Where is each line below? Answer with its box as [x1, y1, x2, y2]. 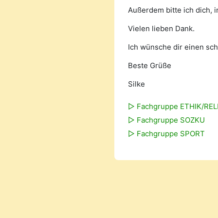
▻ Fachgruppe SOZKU [128, 115, 205, 125]
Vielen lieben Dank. [128, 24, 195, 33]
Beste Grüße [128, 61, 172, 70]
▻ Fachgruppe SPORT [128, 129, 205, 138]
